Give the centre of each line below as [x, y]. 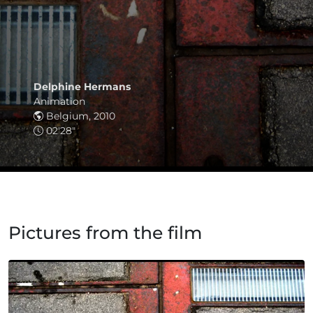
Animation [59, 101]
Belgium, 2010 [79, 116]
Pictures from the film [105, 233]
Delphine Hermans [82, 87]
